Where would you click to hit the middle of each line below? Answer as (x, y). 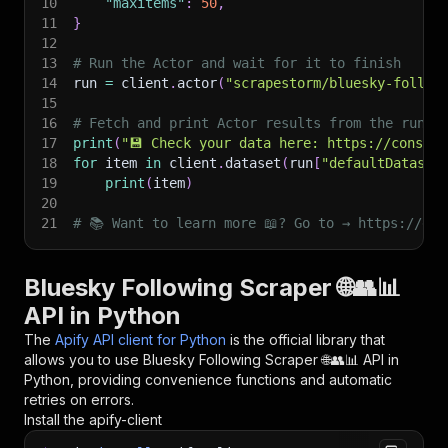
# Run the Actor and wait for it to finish (237, 63)
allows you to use (83, 359)
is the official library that (307, 339)
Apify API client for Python (140, 339)
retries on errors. (79, 399)
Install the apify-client (93, 419)
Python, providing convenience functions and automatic (208, 379)
